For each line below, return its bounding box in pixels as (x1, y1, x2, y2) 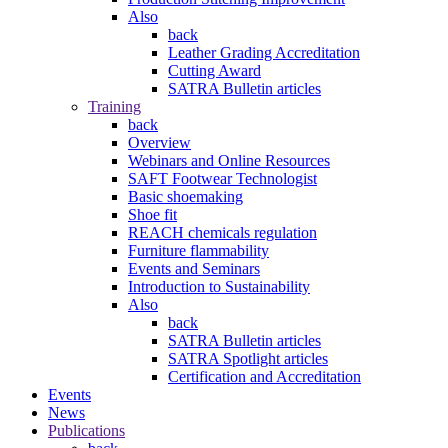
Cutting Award (168, 62, 261, 80)
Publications (48, 422, 125, 440)
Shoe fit (128, 206, 177, 224)
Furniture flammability (128, 242, 269, 260)
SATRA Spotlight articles (168, 350, 328, 368)
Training (88, 98, 141, 116)
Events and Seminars (128, 260, 260, 278)
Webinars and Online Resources (128, 152, 330, 170)
